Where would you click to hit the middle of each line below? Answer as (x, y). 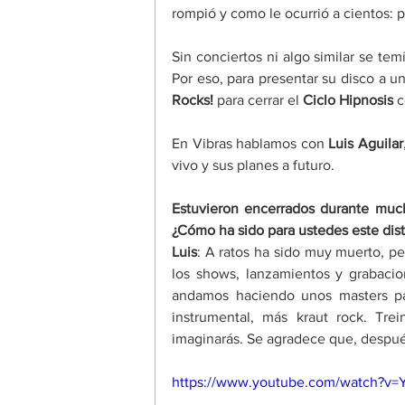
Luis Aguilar (366, 143)
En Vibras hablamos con (250, 143)
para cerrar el (258, 99)
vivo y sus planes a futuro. (255, 165)
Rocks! (193, 99)
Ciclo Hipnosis (348, 99)
